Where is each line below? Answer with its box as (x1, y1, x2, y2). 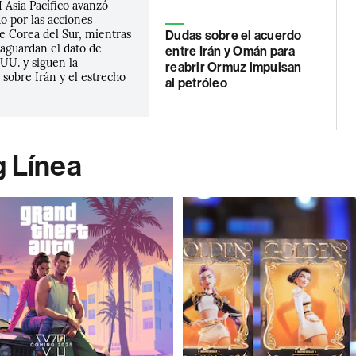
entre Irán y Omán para (165, 44, 296, 59)
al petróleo (165, 75, 227, 91)
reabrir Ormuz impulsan (165, 60, 302, 75)
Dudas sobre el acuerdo (165, 28, 302, 43)
